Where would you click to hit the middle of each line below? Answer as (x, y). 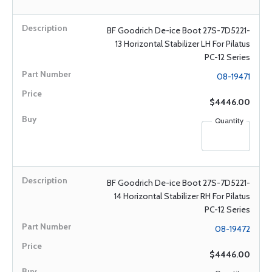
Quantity (229, 121)
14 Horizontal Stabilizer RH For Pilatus (182, 196)
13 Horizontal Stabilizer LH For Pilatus (183, 44)
